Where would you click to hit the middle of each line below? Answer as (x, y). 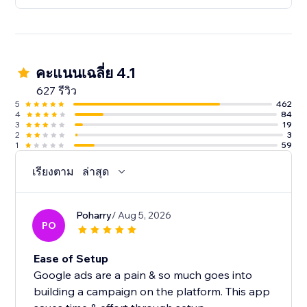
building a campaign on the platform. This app (152, 292)
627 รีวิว (57, 91)
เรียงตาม (53, 172)
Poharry (94, 216)
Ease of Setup (71, 259)
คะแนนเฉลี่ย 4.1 (86, 73)
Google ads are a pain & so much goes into (143, 275)
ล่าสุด (96, 172)
